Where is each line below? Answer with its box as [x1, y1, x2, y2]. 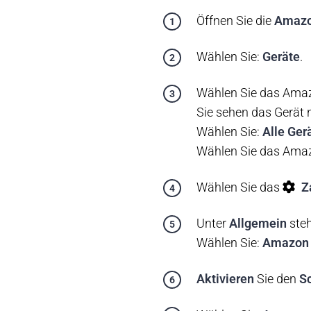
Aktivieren [196, 271, 254, 287]
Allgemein [229, 216, 289, 231]
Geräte [262, 49, 300, 65]
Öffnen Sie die [196, 13, 274, 28]
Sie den [254, 271, 299, 287]
